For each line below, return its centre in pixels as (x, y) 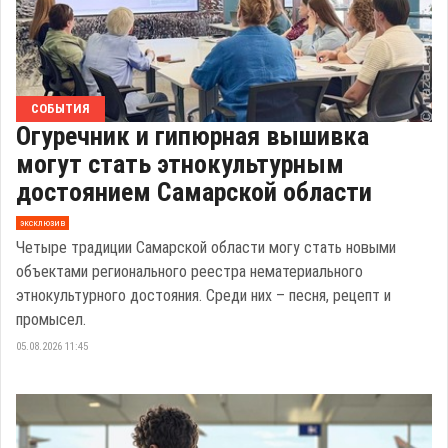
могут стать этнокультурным (180, 163)
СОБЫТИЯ (60, 108)
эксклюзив (42, 223)
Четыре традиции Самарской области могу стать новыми (206, 247)
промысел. (51, 319)
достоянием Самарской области (194, 191)
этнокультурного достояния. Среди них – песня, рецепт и (203, 295)
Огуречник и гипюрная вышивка (192, 135)
